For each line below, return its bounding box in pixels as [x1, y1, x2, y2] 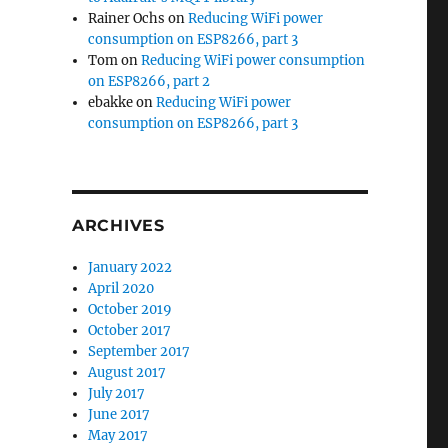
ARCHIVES [71, 216, 165, 236]
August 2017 [88, 364, 167, 382]
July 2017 [88, 385, 146, 403]
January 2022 [88, 259, 173, 277]
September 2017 [88, 343, 191, 361]
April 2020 [88, 280, 155, 298]
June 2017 [88, 406, 151, 424]
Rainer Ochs [88, 10, 166, 28]
